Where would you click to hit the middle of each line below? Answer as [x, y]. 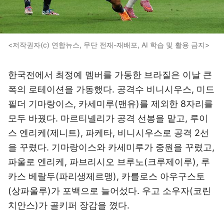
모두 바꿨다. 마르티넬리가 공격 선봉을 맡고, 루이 [108, 118]
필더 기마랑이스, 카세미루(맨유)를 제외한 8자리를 [110, 104]
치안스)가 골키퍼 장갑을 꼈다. [69, 205]
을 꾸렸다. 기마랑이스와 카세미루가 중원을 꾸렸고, [111, 147]
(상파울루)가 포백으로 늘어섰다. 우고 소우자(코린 [109, 191]
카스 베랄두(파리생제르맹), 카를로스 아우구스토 [106, 176]
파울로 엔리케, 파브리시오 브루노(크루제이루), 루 [109, 162]
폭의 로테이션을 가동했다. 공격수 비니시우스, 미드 [111, 89]
